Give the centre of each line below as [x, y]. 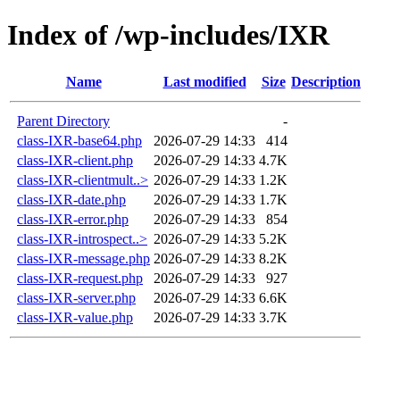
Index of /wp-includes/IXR [168, 35]
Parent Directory [63, 121]
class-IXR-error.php [73, 219]
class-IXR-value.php [75, 317]
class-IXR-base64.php [79, 140]
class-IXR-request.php [80, 278]
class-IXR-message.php [83, 258]
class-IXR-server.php [76, 297]
